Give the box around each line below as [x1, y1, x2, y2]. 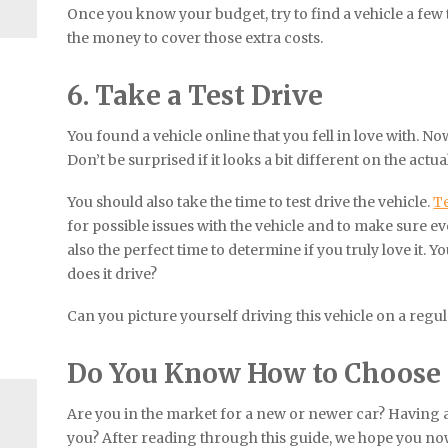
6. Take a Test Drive [67, 78, 324, 112]
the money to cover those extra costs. [67, 28, 324, 47]
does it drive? [67, 264, 158, 283]
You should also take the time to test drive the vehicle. [67, 192, 434, 211]
